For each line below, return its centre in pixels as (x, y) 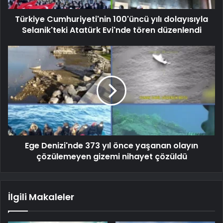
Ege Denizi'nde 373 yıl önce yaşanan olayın (111, 145)
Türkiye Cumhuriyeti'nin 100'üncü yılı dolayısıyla (111, 19)
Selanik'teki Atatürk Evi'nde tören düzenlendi (111, 30)
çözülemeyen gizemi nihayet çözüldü (111, 156)
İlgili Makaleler (41, 197)
